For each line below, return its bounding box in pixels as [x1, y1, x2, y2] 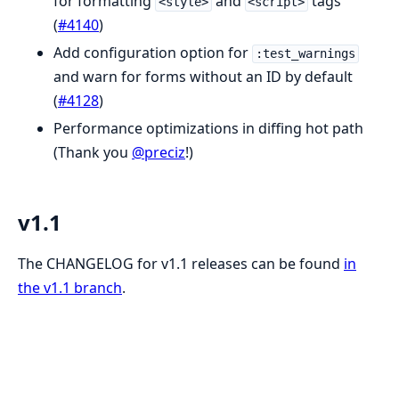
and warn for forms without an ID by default [53, 67, 353, 87]
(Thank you [53, 142, 132, 163]
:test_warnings [255, 46, 355, 61]
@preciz [132, 142, 185, 163]
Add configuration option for [53, 43, 252, 63]
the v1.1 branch [18, 278, 122, 298]
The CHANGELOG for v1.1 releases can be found [18, 254, 344, 274]
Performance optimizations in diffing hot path [53, 118, 363, 139]
